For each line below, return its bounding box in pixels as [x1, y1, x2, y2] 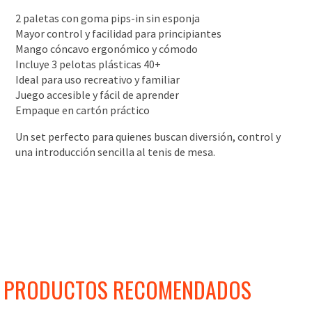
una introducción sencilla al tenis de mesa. [15, 144, 216, 159]
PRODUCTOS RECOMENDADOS [3, 272, 251, 306]
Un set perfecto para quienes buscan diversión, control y [15, 129, 281, 143]
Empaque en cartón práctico [15, 102, 150, 117]
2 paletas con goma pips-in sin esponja [15, 10, 201, 25]
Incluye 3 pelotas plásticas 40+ [15, 56, 162, 71]
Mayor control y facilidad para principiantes [15, 26, 222, 40]
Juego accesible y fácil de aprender [15, 87, 180, 102]
